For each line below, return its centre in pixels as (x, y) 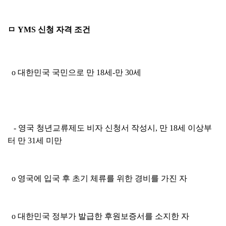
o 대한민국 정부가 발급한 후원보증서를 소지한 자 (98, 216)
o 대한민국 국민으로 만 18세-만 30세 (74, 72)
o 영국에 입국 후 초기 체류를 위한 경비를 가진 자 (97, 178)
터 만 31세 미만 (35, 140)
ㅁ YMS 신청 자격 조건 (49, 30)
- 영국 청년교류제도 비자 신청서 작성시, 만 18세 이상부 (110, 128)
